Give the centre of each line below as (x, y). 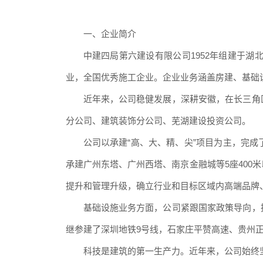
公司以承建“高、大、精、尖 (138, 142)
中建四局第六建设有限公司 (137, 55)
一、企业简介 (109, 33)
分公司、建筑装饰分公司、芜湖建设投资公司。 (158, 120)
